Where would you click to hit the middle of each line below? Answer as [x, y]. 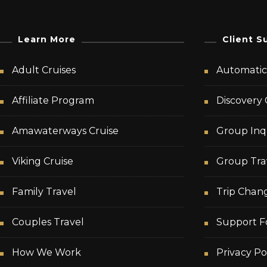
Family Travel [44, 192]
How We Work [46, 253]
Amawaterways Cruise [65, 131]
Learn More [47, 40]
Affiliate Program [53, 101]
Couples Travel [48, 222]
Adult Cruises [44, 70]
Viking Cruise [43, 162]
